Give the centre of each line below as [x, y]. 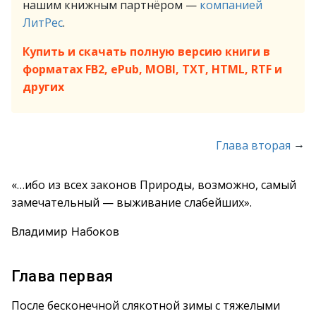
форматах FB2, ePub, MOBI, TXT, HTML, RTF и [152, 69]
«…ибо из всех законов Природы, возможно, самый [154, 185]
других [43, 87]
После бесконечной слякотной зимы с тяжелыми [146, 305]
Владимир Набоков [65, 231]
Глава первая [62, 276]
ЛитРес [43, 23]
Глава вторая [253, 145]
